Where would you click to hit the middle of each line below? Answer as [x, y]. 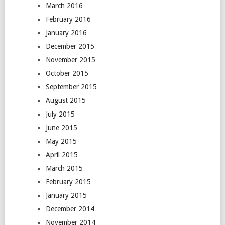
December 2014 [70, 209]
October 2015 [67, 73]
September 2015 [71, 87]
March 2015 [64, 168]
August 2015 [66, 100]
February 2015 [68, 182]
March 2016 [64, 5]
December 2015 [70, 46]
